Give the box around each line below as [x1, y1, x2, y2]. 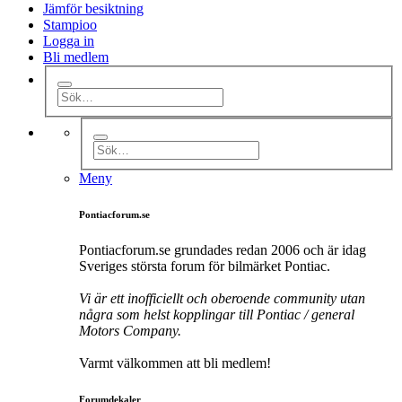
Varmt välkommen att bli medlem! [79, 354, 271, 371]
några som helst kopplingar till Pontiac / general [79, 306, 354, 322]
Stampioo [43, 16, 97, 32]
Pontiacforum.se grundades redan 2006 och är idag [79, 241, 366, 258]
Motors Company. [79, 322, 181, 338]
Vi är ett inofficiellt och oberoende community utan [79, 290, 365, 306]
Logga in [43, 32, 94, 48]
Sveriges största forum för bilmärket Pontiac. [79, 258, 330, 274]
